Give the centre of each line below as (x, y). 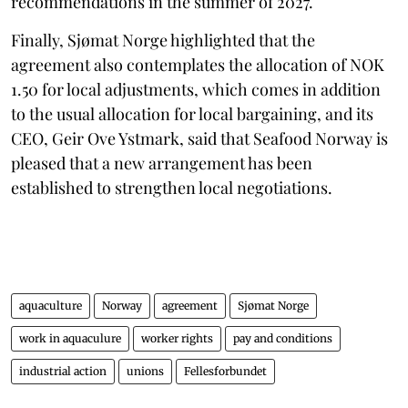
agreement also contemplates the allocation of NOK (198, 64)
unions (145, 371)
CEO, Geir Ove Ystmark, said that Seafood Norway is (199, 138)
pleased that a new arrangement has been (162, 163)
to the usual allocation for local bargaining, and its (192, 113)
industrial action (63, 371)
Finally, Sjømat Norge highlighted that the (163, 40)
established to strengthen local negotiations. (172, 187)
